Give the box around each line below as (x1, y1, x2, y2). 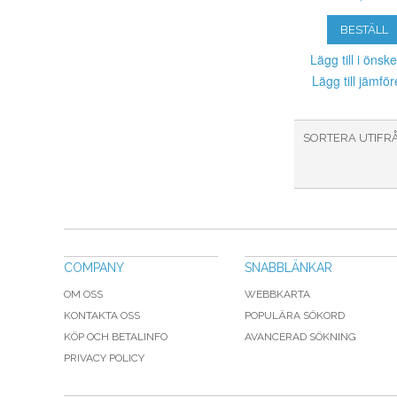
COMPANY (64, 260, 124, 275)
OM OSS (64, 287, 103, 300)
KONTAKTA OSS (64, 308, 140, 322)
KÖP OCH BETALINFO (64, 330, 167, 343)
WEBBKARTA (245, 287, 310, 300)
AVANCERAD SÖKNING (245, 330, 356, 343)
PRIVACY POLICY (64, 351, 144, 364)
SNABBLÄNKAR (245, 260, 332, 275)
